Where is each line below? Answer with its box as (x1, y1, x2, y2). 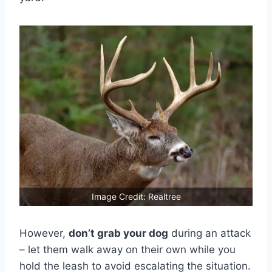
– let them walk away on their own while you (19, 243, 236, 256)
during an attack (168, 227, 251, 240)
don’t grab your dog (69, 227, 168, 240)
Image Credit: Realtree (91, 191, 181, 202)
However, (19, 227, 69, 240)
